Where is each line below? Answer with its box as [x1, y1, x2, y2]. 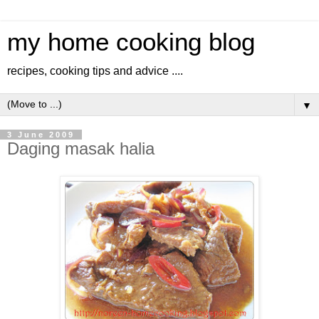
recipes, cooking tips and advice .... [7, 65, 183, 77]
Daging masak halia [7, 139, 155, 158]
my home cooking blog [7, 28, 255, 56]
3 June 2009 [7, 130, 75, 139]
